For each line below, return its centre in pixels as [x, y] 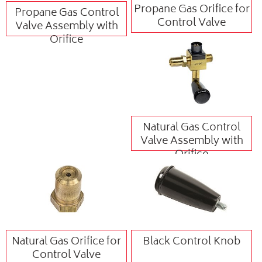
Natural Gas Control [192, 128]
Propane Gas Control [66, 13]
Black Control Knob [192, 242]
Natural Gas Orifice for [67, 242]
